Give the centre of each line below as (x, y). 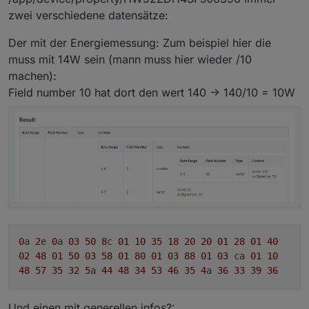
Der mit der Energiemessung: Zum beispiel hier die (140, 42)
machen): (32, 76)
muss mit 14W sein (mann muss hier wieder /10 (130, 59)
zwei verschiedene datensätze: (88, 15)
